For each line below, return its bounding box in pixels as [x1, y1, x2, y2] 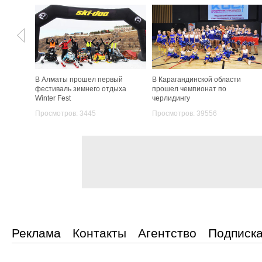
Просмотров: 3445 [35, 109, 96, 118]
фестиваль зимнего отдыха [35, 85, 126, 93]
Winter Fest [35, 94, 71, 102]
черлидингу [152, 94, 190, 102]
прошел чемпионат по [152, 85, 226, 93]
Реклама [12, 226, 61, 240]
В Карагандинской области [152, 75, 241, 84]
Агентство [138, 226, 196, 240]
